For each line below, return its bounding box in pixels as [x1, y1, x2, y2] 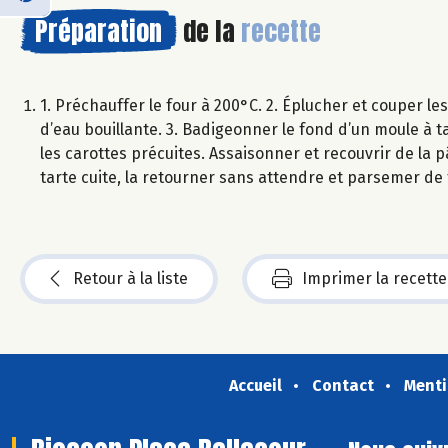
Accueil [228, 375, 282, 395]
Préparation [35, 10, 162, 51]
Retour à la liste [73, 268, 188, 288]
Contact [311, 375, 374, 395]
